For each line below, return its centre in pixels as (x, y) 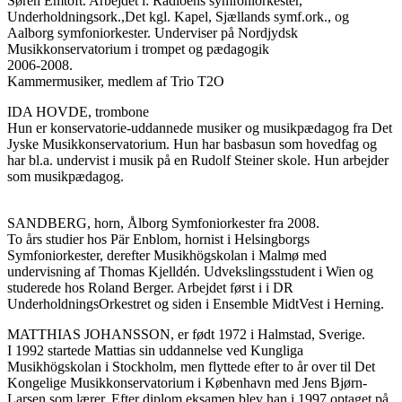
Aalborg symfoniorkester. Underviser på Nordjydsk (153, 32)
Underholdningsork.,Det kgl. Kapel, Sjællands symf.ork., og (178, 16)
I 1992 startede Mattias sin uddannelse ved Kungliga (155, 350)
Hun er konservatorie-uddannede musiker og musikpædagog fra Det (200, 127)
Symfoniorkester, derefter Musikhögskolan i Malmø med (167, 255)
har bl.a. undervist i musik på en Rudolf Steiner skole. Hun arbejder (198, 160)
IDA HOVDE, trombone (78, 111)
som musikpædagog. (66, 176)
